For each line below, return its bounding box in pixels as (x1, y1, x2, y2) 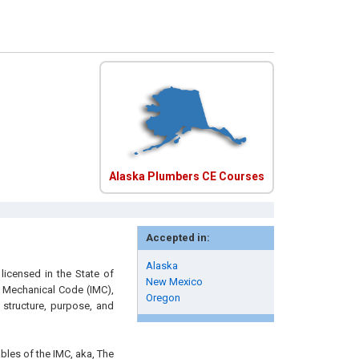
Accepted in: (145, 232, 210, 244)
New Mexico (145, 276, 203, 288)
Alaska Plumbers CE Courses (108, 170, 264, 183)
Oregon (145, 292, 180, 304)
